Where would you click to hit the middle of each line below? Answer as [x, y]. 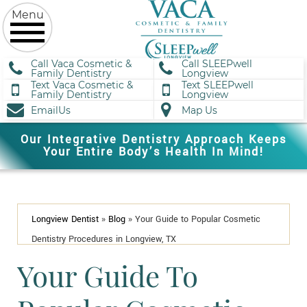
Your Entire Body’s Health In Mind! [153, 152]
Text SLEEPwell [217, 85]
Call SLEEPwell [217, 64]
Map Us [199, 110]
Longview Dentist [65, 219]
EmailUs [51, 110]
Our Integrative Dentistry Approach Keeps [153, 139]
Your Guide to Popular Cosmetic [198, 219]
